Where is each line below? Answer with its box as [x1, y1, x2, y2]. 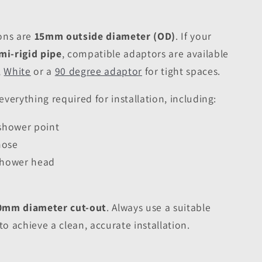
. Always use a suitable [106, 200, 211, 214]
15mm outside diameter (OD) [34, 29, 175, 43]
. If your [175, 29, 212, 43]
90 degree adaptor [54, 64, 142, 78]
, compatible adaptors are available [61, 46, 229, 60]
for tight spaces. [142, 64, 220, 78]
